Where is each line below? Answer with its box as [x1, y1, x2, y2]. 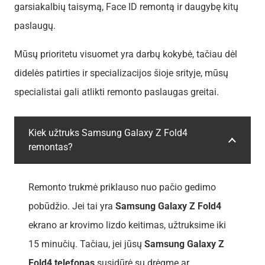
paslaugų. [14, 20, 56, 31]
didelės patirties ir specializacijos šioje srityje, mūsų [14, 67, 228, 79]
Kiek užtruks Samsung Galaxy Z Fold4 [28, 127, 188, 138]
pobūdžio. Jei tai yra [28, 200, 115, 212]
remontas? [28, 141, 73, 153]
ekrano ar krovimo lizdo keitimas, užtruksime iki [28, 219, 226, 231]
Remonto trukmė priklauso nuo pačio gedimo [28, 181, 216, 193]
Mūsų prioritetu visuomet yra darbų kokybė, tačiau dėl [14, 48, 237, 60]
